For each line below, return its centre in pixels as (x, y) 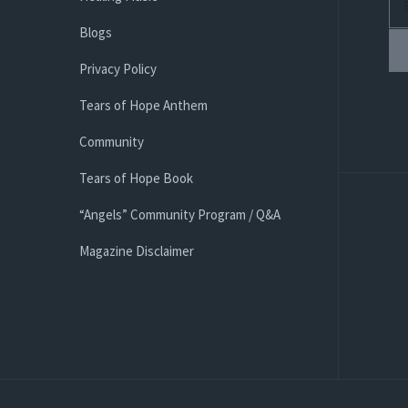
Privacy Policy (118, 69)
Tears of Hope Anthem (143, 105)
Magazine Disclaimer (137, 251)
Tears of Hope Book (136, 178)
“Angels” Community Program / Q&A (180, 214)
